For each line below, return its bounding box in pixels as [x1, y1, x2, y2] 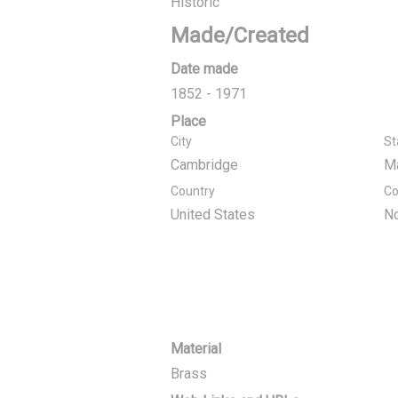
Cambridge [171, 156, 238, 173]
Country [171, 184, 215, 198]
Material [171, 340, 221, 357]
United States [171, 206, 255, 223]
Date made [171, 60, 238, 77]
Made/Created [171, 23, 309, 48]
